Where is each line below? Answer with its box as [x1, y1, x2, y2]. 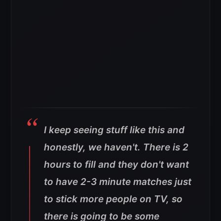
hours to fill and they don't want [44, 159, 189, 171]
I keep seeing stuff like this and [44, 124, 184, 136]
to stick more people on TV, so [44, 193, 183, 205]
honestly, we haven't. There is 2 [44, 142, 188, 153]
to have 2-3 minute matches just [44, 176, 191, 188]
